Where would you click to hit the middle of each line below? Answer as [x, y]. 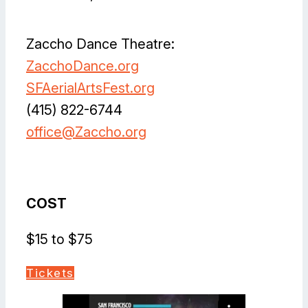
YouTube [96, 166]
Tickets [50, 273]
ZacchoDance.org [82, 66]
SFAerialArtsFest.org [90, 88]
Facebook [30, 166]
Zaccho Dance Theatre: [100, 44]
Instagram [49, 166]
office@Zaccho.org [86, 132]
